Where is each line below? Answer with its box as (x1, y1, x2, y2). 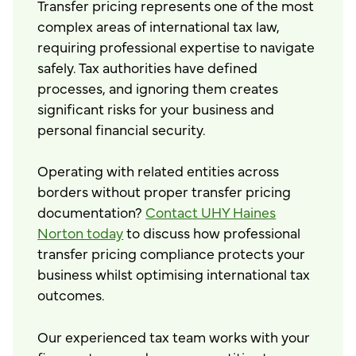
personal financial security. (37, 118, 207, 138)
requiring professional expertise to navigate (37, 36, 315, 56)
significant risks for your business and (37, 98, 275, 118)
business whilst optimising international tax (37, 264, 311, 284)
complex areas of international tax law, (37, 15, 281, 35)
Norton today (37, 222, 124, 242)
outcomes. (37, 284, 106, 304)
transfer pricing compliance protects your (37, 243, 306, 263)
